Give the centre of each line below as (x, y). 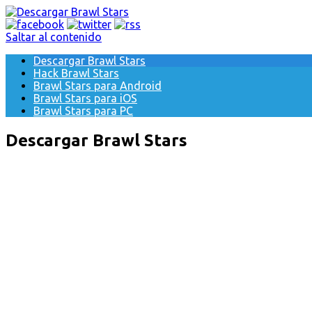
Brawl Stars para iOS (85, 98)
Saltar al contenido (54, 37)
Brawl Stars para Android (97, 86)
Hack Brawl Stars (76, 73)
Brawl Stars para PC (83, 111)
